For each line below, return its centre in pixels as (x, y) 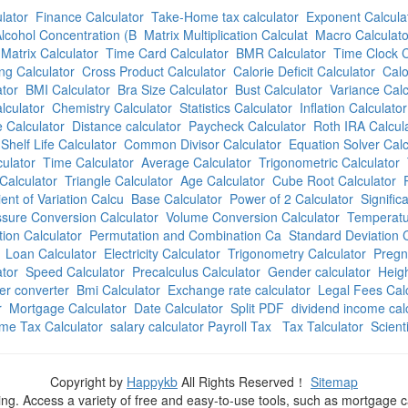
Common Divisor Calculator (203, 144)
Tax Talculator (323, 326)
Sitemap (334, 382)
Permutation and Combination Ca (185, 235)
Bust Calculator (279, 89)
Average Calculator (196, 162)
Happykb (152, 382)
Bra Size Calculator (173, 89)
